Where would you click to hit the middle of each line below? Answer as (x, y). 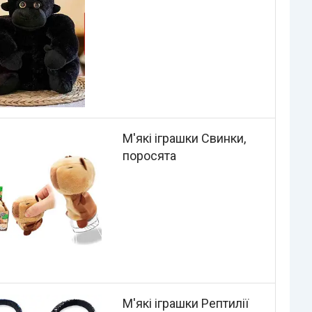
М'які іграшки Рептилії (185, 303)
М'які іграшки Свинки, (184, 139)
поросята (149, 156)
